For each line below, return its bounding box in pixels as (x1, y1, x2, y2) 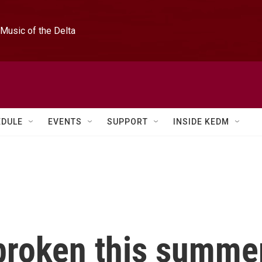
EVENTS (48, 117, 82, 126)
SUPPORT (107, 117, 148, 126)
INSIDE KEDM (173, 117, 229, 126)
